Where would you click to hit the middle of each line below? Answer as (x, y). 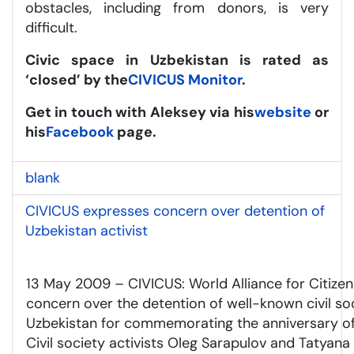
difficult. (51, 27)
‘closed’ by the (77, 79)
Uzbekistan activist (87, 230)
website (282, 112)
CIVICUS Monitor (185, 79)
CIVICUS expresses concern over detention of (175, 211)
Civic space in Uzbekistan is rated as (177, 60)
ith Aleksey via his (191, 112)
